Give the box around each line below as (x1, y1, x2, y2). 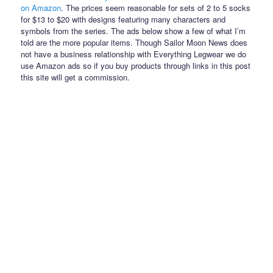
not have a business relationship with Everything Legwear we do (21, 48, 247, 60)
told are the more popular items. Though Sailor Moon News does (21, 36, 248, 48)
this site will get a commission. (21, 71, 130, 83)
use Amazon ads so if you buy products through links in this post (21, 59, 251, 71)
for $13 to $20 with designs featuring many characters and (21, 13, 226, 25)
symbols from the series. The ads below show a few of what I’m (21, 24, 246, 37)
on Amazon (21, 1, 62, 13)
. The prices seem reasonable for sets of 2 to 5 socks (61, 1, 251, 13)
